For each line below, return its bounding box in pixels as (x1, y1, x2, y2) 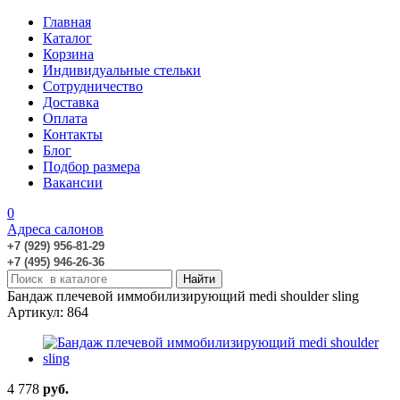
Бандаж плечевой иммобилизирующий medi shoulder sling (7, 288, 359, 304)
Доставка (43, 95, 99, 110)
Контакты (43, 127, 103, 142)
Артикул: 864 (7, 304, 88, 320)
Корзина (43, 46, 94, 62)
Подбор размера (43, 159, 140, 174)
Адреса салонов (7, 221, 104, 237)
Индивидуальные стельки (43, 62, 201, 78)
